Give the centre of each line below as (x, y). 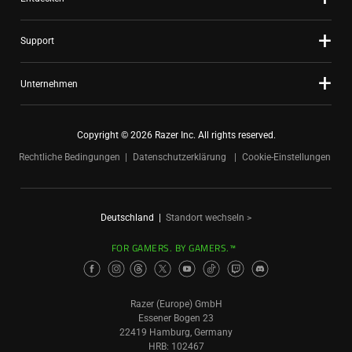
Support (37, 41)
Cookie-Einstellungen (286, 158)
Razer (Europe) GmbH (176, 304)
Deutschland (127, 218)
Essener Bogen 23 (176, 318)
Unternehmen (49, 84)
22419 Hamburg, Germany (176, 332)
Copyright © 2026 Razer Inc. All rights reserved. (176, 136)
